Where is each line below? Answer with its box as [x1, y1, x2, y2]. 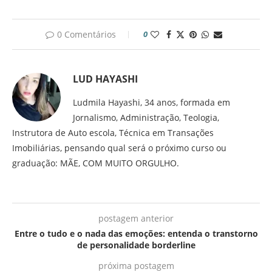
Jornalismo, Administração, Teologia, [73, 112, 219, 124]
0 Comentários [56, 29, 116, 41]
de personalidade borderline [76, 239, 195, 251]
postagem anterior [98, 212, 174, 225]
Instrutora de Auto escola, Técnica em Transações [12, 127, 214, 139]
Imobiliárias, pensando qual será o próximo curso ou [12, 142, 226, 154]
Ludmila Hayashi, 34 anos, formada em [73, 97, 230, 109]
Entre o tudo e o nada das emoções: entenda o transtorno [14, 228, 258, 240]
